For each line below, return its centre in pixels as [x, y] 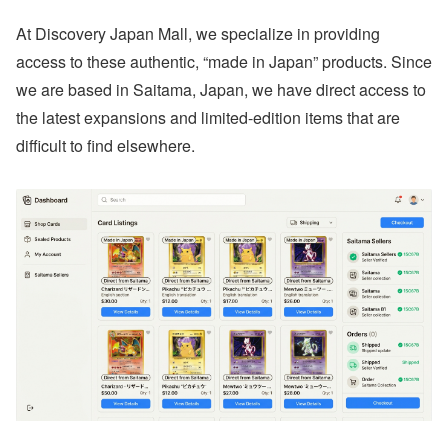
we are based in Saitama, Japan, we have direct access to [221, 89]
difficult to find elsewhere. [105, 145]
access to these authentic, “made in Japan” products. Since [224, 61]
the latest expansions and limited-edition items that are [208, 117]
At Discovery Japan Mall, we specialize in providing [198, 33]
